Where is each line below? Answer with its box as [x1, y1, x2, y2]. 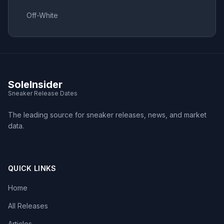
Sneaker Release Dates [8, 89, 77, 97]
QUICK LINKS [8, 163, 56, 172]
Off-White [26, 10, 58, 19]
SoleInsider [8, 78, 62, 90]
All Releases [8, 201, 48, 210]
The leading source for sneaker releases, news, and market [8, 110, 206, 119]
